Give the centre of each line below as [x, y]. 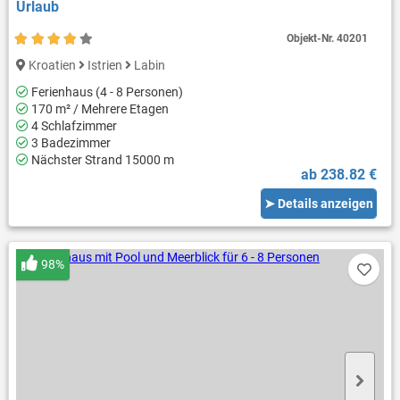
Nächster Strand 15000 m [101, 160]
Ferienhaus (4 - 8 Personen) [105, 92]
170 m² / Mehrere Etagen [98, 109]
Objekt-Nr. [312, 39]
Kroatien [52, 66]
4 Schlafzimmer [72, 126]
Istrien [104, 66]
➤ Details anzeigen [319, 203]
